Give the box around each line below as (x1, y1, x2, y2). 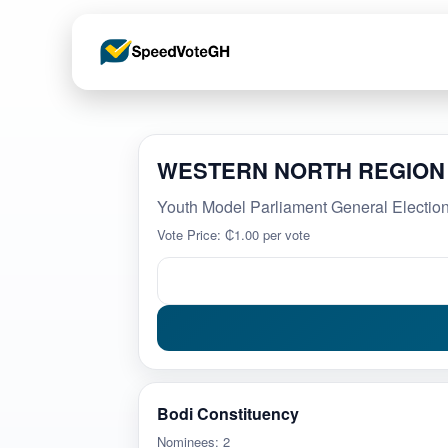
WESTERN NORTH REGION (157, 154, 445, 186)
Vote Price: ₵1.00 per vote (157, 225, 310, 244)
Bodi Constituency (157, 402, 299, 425)
